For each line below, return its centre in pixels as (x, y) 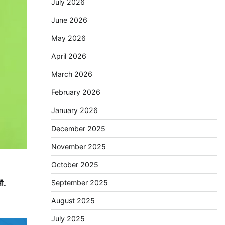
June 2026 (69, 20)
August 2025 (73, 201)
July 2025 (68, 219)
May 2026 (68, 38)
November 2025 (78, 147)
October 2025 (75, 165)
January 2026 (74, 110)
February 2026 (76, 92)
